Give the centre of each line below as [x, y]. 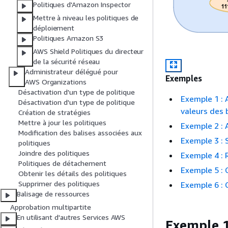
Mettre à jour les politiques [62, 123]
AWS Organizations [56, 82]
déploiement [54, 28]
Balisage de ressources [53, 194]
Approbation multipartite [51, 207]
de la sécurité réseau [67, 62]
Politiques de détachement [62, 163]
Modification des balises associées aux [80, 133]
